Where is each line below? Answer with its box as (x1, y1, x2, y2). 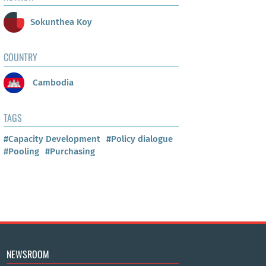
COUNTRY (4, 50, 37, 65)
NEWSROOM (6, 247, 49, 262)
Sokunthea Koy (30, 16, 92, 27)
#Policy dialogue (106, 134, 173, 145)
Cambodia (30, 77, 74, 88)
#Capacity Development (4, 134, 100, 145)
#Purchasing (45, 146, 95, 157)
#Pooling (4, 146, 39, 157)
